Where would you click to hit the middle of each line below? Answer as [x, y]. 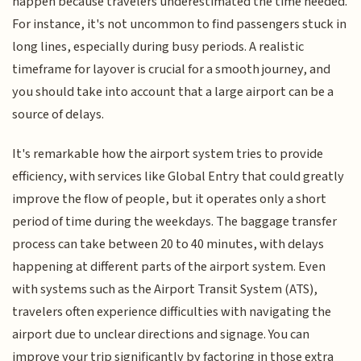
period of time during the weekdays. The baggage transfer [175, 221]
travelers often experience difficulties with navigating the [172, 311]
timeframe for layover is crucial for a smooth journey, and [172, 70]
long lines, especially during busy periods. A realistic [158, 47]
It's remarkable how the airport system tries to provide [168, 154]
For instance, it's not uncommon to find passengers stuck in [180, 25]
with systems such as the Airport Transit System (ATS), [165, 289]
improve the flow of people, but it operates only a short [170, 199]
